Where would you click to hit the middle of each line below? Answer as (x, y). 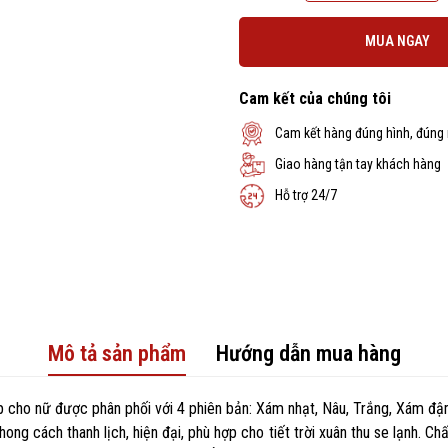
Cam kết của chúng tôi (315, 98)
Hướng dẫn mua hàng (308, 353)
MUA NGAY (397, 41)
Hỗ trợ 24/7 (306, 195)
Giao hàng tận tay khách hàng (358, 164)
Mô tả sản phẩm (116, 353)
